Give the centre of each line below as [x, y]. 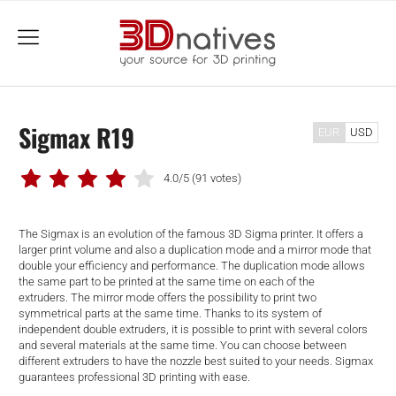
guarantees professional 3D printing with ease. [134, 377]
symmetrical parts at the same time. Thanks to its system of [170, 313]
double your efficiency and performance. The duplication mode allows [191, 265]
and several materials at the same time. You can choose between [182, 345]
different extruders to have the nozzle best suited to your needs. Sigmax [195, 361]
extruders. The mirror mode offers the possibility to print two [167, 297]
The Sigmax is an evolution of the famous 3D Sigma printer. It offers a [190, 233]
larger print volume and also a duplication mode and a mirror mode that [194, 249]
